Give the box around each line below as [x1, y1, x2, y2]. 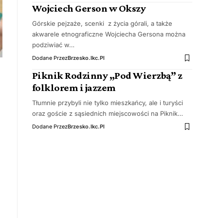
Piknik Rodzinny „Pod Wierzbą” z [32, 70, 182, 81]
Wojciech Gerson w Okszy [32, 2, 146, 14]
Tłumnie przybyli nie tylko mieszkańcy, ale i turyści [32, 99, 183, 107]
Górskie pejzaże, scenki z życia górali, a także [32, 19, 172, 27]
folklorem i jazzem [32, 82, 116, 93]
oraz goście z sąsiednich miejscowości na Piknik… [32, 109, 183, 117]
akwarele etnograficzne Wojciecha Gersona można [32, 30, 185, 38]
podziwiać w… [32, 41, 74, 49]
